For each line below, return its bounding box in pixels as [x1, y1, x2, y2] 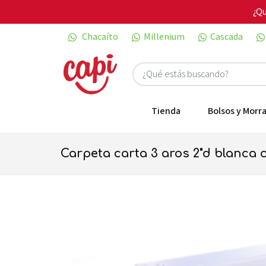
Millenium [144, 30, 185, 43]
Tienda [151, 104, 180, 117]
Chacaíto [80, 30, 118, 43]
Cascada [210, 30, 243, 43]
